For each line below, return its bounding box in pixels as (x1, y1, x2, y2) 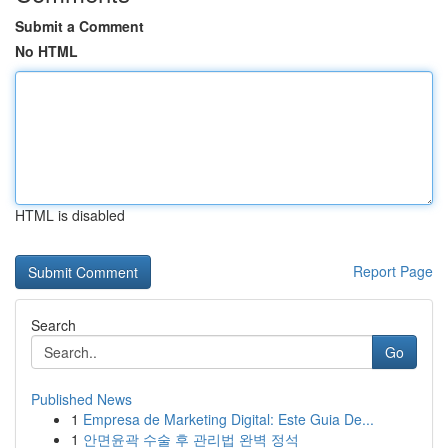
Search (31, 315, 76, 335)
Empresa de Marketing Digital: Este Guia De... (83, 409, 374, 429)
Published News (31, 389, 132, 409)
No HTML (15, 41, 78, 61)
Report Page (353, 261, 433, 281)
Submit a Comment (15, 16, 144, 36)
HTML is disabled (15, 205, 125, 225)
